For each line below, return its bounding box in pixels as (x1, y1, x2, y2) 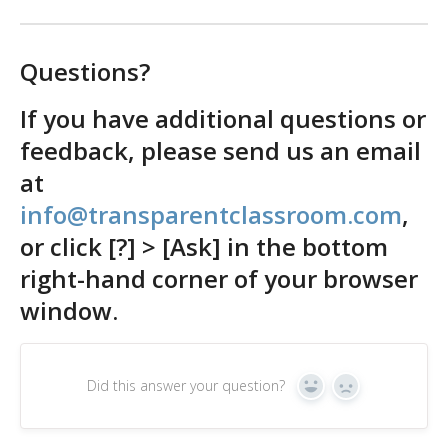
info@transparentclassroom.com (20, 198, 402, 232)
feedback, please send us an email (20, 134, 421, 168)
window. (20, 294, 124, 328)
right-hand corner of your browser (20, 262, 418, 296)
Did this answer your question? (86, 375, 285, 395)
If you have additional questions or (20, 102, 426, 136)
